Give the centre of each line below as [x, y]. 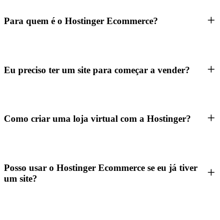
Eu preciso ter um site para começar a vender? [97, 70]
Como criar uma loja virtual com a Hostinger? [97, 119]
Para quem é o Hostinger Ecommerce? [81, 21]
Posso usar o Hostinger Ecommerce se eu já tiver [101, 167]
